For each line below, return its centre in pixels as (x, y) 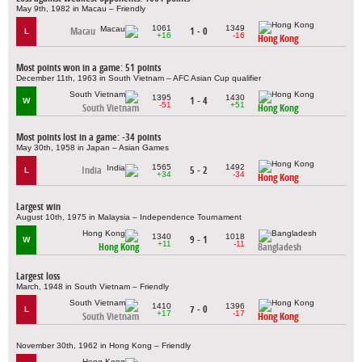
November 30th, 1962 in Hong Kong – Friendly (103, 345)
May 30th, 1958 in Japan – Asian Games (93, 147)
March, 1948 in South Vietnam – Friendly (93, 286)
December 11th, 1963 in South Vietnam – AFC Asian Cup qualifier (139, 78)
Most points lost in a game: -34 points (88, 137)
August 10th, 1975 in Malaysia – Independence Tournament (129, 217)
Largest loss (38, 276)
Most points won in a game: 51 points (88, 67)
